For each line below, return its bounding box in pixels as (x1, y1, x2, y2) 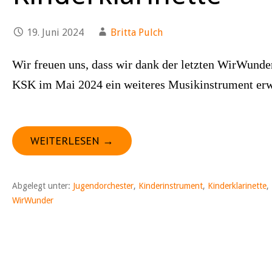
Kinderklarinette (208, 181, 267, 191)
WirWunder (12, 195, 53, 205)
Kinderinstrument (138, 181, 203, 191)
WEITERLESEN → (30, 134, 114, 148)
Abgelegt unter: (12, 181, 73, 191)
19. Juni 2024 (27, 27, 84, 38)
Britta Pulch (110, 27, 163, 38)
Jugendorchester (73, 181, 134, 191)
